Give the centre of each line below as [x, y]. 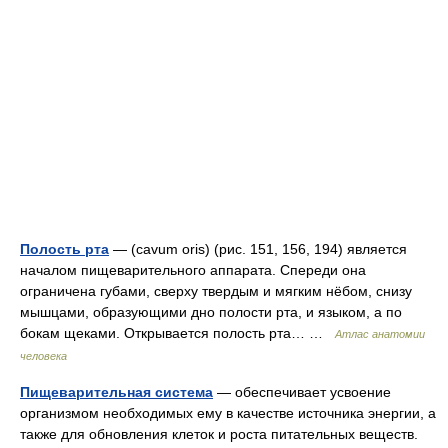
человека [43, 356]
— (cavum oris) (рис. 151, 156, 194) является [258, 249]
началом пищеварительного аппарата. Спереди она [193, 270]
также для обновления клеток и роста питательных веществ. [219, 434]
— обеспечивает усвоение [302, 392]
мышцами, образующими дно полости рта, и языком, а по [211, 312]
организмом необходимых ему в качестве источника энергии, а [228, 413]
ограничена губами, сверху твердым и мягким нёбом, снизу [216, 291]
